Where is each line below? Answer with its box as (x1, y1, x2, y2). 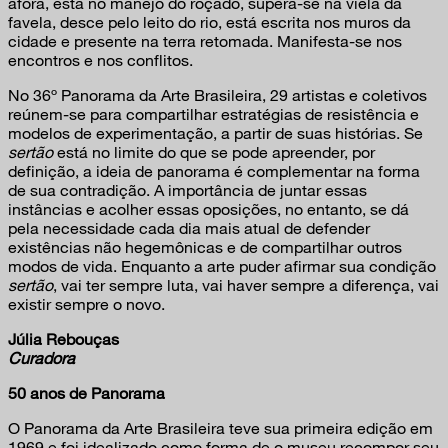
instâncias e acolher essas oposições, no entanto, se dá (8, 199, 409, 219)
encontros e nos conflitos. (8, 50, 193, 70)
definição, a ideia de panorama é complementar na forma (8, 161, 420, 181)
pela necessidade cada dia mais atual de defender (8, 218, 370, 238)
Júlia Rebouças (8, 329, 119, 349)
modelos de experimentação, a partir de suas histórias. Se (8, 123, 423, 143)
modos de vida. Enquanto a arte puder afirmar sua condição (8, 256, 436, 276)
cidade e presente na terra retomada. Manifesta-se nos (8, 31, 402, 51)
